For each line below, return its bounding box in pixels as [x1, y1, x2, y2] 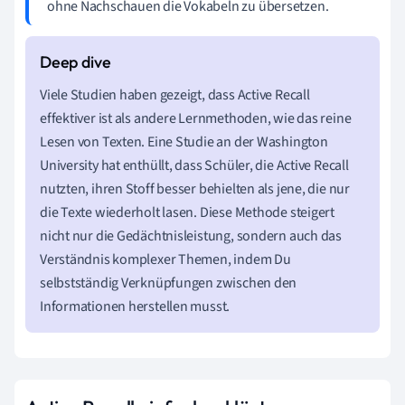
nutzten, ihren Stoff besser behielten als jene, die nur [40, 178, 350, 199]
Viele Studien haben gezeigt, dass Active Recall [40, 84, 310, 105]
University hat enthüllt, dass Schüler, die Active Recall [40, 155, 349, 175]
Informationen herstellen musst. [40, 296, 231, 316]
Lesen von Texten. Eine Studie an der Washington [40, 131, 328, 152]
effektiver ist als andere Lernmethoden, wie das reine [40, 108, 352, 128]
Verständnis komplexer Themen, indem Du [40, 249, 291, 269]
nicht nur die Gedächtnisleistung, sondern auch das [40, 225, 342, 246]
